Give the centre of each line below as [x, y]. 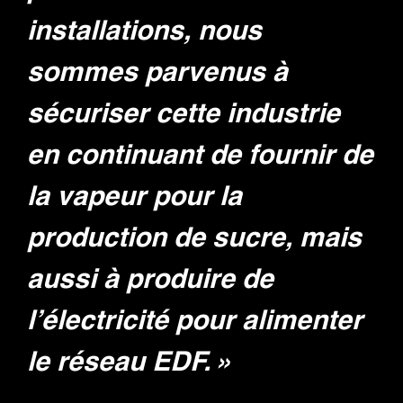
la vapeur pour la [134, 197]
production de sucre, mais [194, 239]
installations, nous [144, 32]
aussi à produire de [150, 280]
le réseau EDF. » [130, 363]
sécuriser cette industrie [184, 115]
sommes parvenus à [157, 73]
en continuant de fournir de [200, 156]
